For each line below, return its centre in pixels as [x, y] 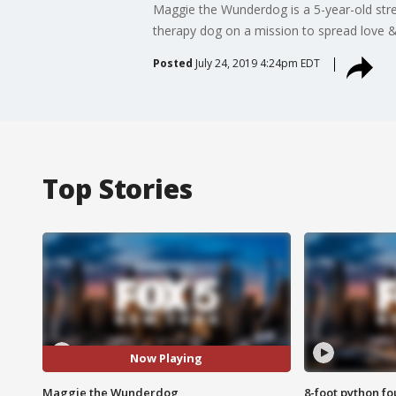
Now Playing [167, 358]
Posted [172, 63]
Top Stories [118, 188]
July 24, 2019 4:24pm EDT [257, 63]
